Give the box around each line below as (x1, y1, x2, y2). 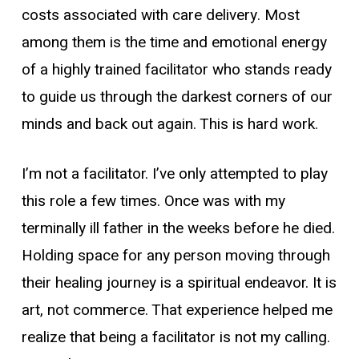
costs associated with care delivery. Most (21, 3, 300, 26)
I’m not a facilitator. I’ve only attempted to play (21, 163, 328, 185)
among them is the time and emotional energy (21, 30, 327, 54)
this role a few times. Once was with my (21, 190, 285, 212)
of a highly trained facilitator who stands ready (21, 58, 332, 81)
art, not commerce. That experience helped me (21, 299, 333, 321)
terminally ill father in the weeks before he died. (21, 217, 335, 240)
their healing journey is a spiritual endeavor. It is (21, 272, 337, 294)
